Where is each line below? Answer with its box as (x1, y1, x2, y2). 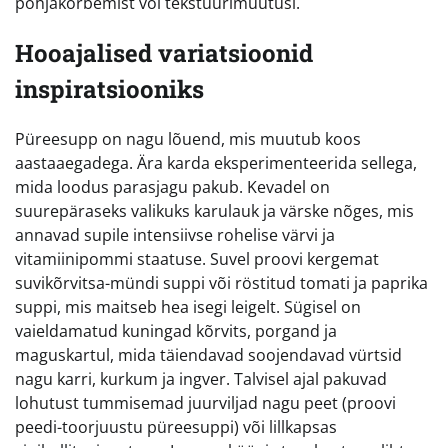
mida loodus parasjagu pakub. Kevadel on (15, 175, 330, 198)
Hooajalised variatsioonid (15, 36, 313, 69)
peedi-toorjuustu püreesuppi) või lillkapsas (15, 415, 337, 438)
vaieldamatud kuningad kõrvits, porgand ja (15, 319, 337, 342)
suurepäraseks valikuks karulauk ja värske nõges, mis (15, 199, 414, 222)
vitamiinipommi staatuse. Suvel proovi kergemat (15, 247, 379, 270)
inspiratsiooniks (15, 72, 204, 105)
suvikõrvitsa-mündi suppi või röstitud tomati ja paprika (15, 271, 428, 294)
